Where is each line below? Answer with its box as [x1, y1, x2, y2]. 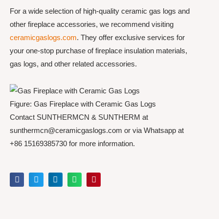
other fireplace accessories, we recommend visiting [10, 20, 174, 28]
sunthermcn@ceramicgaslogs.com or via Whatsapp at [10, 126, 184, 134]
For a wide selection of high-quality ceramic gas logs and [10, 7, 190, 15]
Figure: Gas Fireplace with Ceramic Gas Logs [10, 99, 156, 108]
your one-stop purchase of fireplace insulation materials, [10, 46, 187, 55]
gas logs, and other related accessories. [10, 60, 137, 68]
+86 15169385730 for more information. [10, 139, 135, 148]
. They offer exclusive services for [77, 33, 185, 42]
